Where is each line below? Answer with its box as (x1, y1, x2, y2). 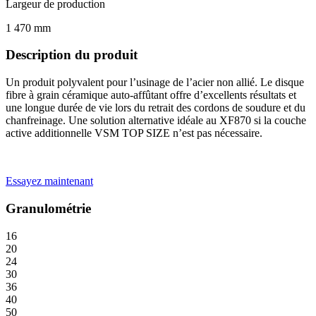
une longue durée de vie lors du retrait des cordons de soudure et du (6, 102, 305, 114)
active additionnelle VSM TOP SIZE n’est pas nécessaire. (6, 127, 262, 140)
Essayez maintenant (6, 175, 93, 188)
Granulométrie (6, 200, 91, 216)
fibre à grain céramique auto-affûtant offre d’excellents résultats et (6, 89, 296, 102)
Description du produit (6, 47, 138, 63)
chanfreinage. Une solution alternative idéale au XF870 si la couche (6, 114, 306, 127)
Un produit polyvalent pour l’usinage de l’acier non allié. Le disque (6, 76, 304, 89)
